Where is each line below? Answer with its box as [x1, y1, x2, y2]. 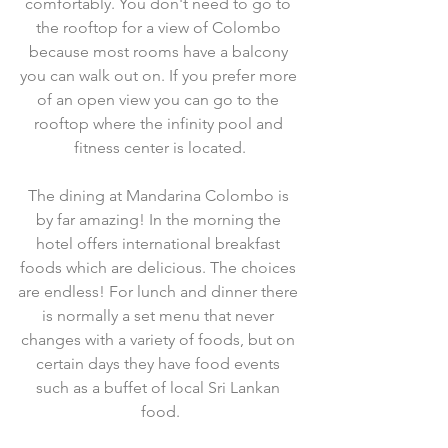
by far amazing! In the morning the [35, 210, 285, 229]
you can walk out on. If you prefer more [19, 66, 301, 85]
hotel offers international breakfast [36, 234, 284, 253]
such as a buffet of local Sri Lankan [36, 378, 284, 397]
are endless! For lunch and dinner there [18, 282, 302, 301]
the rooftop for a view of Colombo [35, 18, 285, 37]
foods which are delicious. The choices [20, 258, 300, 277]
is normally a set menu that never [42, 306, 278, 325]
